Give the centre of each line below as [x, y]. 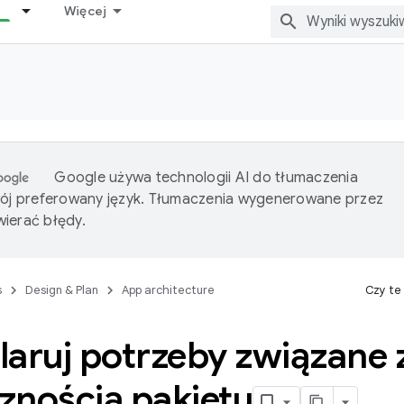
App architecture [168, 290]
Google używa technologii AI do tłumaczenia [206, 178]
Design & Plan [62, 290]
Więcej [85, 11]
